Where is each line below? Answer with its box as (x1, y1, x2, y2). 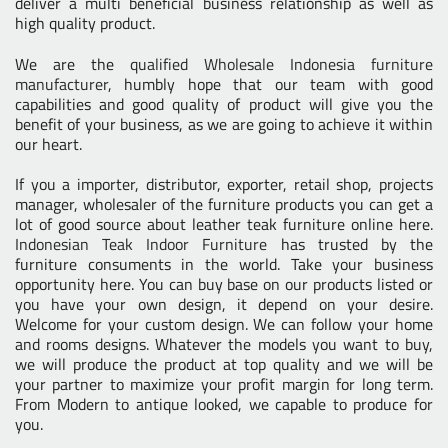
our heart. (15, 131, 82, 156)
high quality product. (15, 10, 155, 35)
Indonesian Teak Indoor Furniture (15, 232, 268, 257)
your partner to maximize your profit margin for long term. (15, 372, 433, 397)
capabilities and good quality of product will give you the (15, 91, 433, 116)
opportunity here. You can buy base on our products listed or (15, 272, 433, 297)
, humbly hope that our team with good (108, 71, 433, 96)
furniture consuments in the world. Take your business (15, 252, 433, 277)
